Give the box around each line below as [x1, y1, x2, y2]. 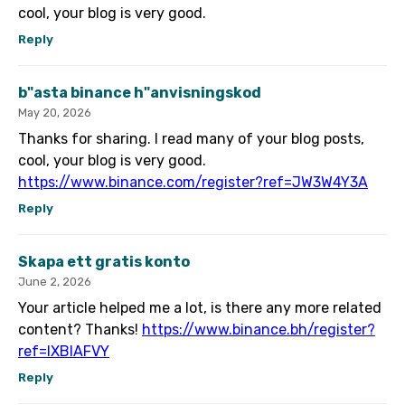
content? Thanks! [18, 321, 142, 339]
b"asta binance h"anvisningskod [18, 84, 261, 102]
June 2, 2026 [18, 275, 91, 289]
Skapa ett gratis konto [18, 253, 190, 271]
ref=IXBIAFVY [18, 343, 109, 361]
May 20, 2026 [18, 106, 91, 120]
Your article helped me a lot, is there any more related [18, 299, 381, 317]
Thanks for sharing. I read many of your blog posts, [18, 130, 364, 148]
